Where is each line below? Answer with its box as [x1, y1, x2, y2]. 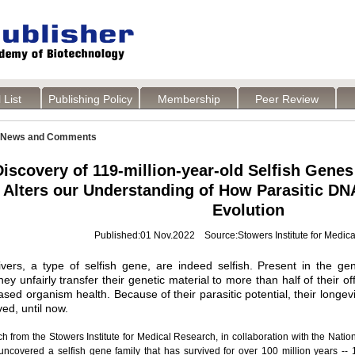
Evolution [212, 201, 284, 219]
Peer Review [255, 93, 319, 105]
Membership [157, 93, 220, 105]
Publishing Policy [48, 93, 132, 105]
